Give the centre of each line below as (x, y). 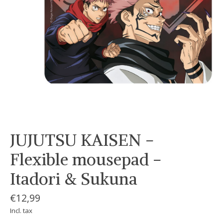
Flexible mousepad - (86, 160)
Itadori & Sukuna (74, 179)
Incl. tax (21, 210)
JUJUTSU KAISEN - (82, 140)
